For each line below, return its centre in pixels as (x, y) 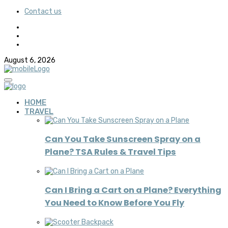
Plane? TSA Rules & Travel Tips (110, 152)
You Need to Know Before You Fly (115, 203)
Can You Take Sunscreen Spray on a (123, 139)
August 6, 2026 (30, 60)
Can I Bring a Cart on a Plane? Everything (133, 190)
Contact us (43, 11)
